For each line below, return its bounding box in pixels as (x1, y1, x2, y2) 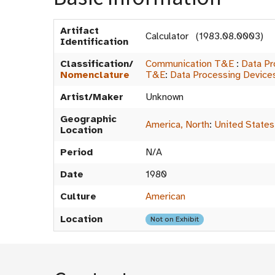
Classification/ (60, 58, 133, 70)
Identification (60, 36, 128, 48)
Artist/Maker (60, 91, 123, 103)
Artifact (60, 25, 99, 37)
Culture (60, 190, 96, 203)
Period (60, 146, 93, 158)
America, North (145, 118, 209, 131)
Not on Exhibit (150, 215, 199, 223)
